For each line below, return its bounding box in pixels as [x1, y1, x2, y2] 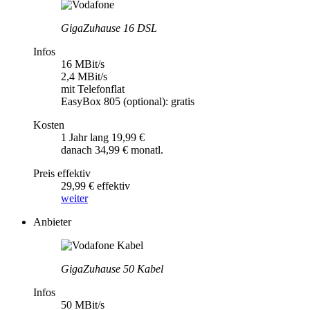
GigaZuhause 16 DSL [61, 21, 157, 34]
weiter [61, 192, 88, 204]
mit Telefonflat [61, 82, 125, 95]
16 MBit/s [61, 57, 104, 70]
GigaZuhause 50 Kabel [61, 262, 163, 275]
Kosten [33, 118, 64, 131]
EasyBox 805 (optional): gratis [61, 95, 194, 107]
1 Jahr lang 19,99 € [61, 131, 145, 143]
